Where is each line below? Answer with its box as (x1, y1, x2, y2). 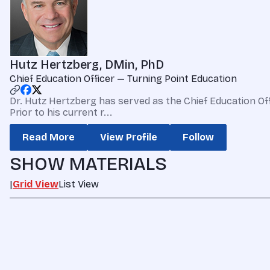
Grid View (13, 178, 58, 190)
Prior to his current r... (10, 107, 112, 118)
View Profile (100, 131, 157, 143)
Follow (183, 131, 214, 143)
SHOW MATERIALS (10, 153, 167, 175)
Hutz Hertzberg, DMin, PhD (10, 57, 164, 72)
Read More (22, 131, 75, 143)
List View (58, 178, 99, 190)
